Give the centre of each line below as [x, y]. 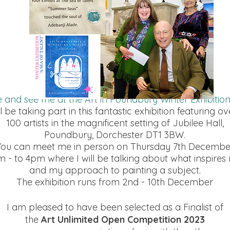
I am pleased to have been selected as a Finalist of [115, 207]
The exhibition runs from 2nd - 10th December [115, 182]
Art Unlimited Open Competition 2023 [123, 219]
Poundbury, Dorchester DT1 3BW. [115, 135]
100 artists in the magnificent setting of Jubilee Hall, [115, 123]
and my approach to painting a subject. [115, 170]
